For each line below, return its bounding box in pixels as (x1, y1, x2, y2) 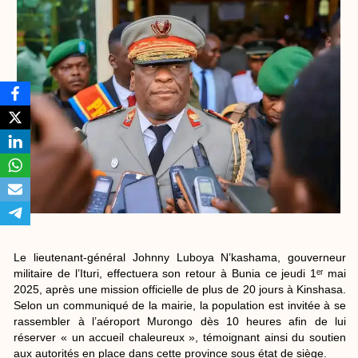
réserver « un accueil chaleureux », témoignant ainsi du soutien (14, 330, 346, 344)
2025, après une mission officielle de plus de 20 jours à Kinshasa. (14, 282, 346, 296)
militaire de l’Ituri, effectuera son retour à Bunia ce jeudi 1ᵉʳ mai (14, 266, 346, 280)
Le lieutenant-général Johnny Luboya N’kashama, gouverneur (14, 250, 346, 264)
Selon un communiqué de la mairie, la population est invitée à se (14, 298, 346, 312)
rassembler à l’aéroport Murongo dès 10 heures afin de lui (14, 314, 346, 328)
